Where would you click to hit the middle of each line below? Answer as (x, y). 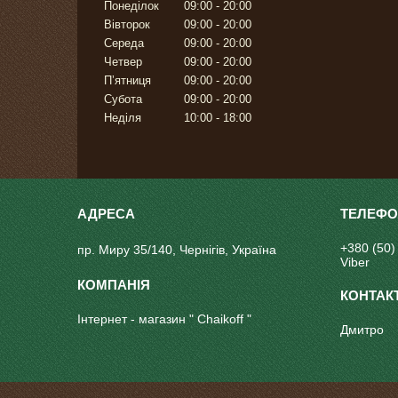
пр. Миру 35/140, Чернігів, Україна (177, 250)
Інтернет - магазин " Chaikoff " (165, 319)
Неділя (123, 118)
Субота (123, 99)
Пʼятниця (127, 81)
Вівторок (127, 25)
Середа (124, 44)
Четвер (123, 62)
